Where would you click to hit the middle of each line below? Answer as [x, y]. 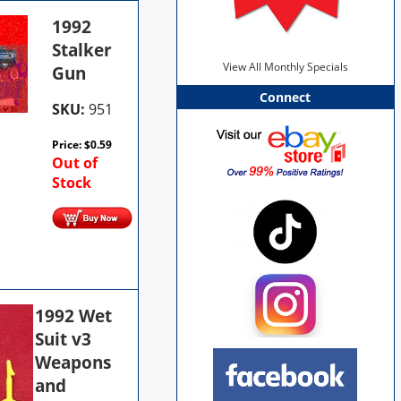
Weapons [73, 362]
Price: [68, 144]
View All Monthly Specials [285, 67]
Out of [75, 162]
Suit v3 [64, 339]
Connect [286, 98]
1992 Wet [74, 316]
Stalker [82, 50]
